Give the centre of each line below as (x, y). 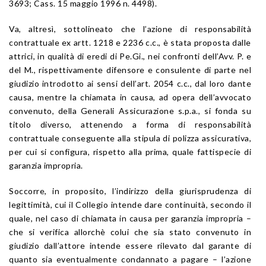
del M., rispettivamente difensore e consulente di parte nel (130, 69)
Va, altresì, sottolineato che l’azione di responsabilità (130, 28)
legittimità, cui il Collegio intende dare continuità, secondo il (130, 204)
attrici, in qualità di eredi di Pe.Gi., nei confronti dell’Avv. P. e (130, 56)
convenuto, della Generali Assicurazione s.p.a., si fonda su (130, 110)
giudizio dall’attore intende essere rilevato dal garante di (130, 245)
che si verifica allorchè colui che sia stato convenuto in (130, 232)
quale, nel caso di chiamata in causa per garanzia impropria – (130, 218)
